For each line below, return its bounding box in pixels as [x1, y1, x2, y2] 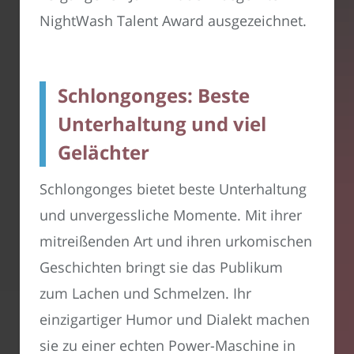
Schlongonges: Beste [58, 82, 250, 109]
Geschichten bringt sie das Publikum [40, 258, 283, 277]
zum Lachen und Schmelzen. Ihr [40, 284, 251, 303]
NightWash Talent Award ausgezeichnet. [40, 11, 307, 31]
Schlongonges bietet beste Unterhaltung [40, 179, 307, 199]
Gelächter [58, 139, 149, 166]
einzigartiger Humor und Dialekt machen [40, 310, 310, 330]
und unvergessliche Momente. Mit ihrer [40, 205, 302, 225]
